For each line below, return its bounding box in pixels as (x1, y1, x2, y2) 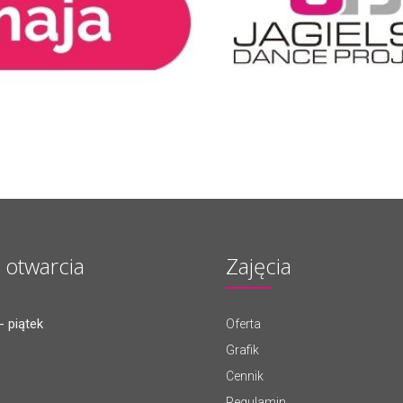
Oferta (226, 317, 262, 331)
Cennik (226, 369, 264, 383)
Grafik (226, 343, 260, 357)
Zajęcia (226, 251, 292, 281)
